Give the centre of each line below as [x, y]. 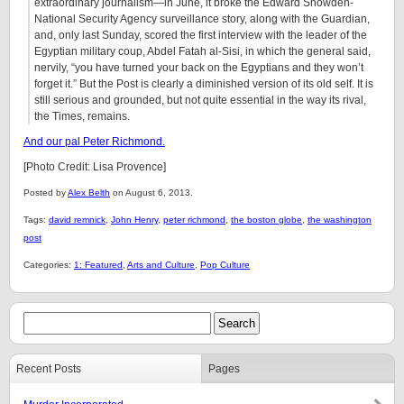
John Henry [134, 220]
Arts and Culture [161, 265]
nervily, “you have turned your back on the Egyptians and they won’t [199, 68]
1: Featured [98, 265]
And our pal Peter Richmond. [94, 142]
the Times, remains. [82, 116]
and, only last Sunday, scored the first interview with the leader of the [201, 35]
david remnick [77, 220]
